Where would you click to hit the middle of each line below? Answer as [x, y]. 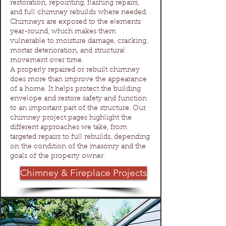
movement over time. [47, 61]
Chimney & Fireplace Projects [83, 173]
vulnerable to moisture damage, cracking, [79, 41]
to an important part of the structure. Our [78, 108]
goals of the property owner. [58, 156]
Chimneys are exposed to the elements [75, 22]
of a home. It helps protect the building [75, 89]
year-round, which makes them [63, 32]
